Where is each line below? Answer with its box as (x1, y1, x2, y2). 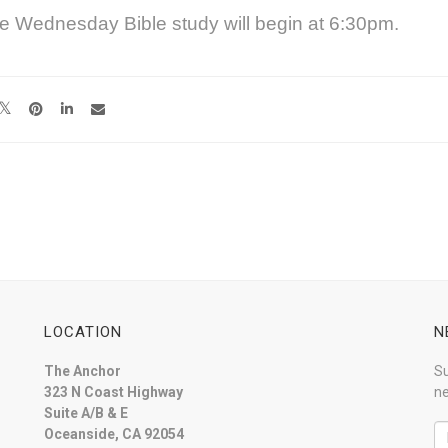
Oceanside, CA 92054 (44, 426, 184, 443)
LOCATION (44, 323, 122, 342)
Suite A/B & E (44, 405, 128, 422)
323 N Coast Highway (44, 384, 183, 401)
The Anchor (44, 363, 121, 380)
